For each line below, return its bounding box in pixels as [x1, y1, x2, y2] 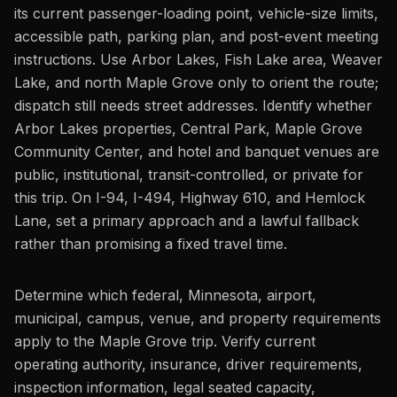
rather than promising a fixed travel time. [14, 235, 287, 253]
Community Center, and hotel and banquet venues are [14, 143, 379, 160]
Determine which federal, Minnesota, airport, [14, 286, 316, 304]
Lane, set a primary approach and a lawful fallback [14, 212, 359, 230]
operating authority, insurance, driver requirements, [14, 355, 362, 373]
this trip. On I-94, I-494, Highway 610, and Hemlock [14, 189, 365, 206]
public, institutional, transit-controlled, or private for [14, 166, 363, 183]
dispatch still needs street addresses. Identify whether [14, 97, 372, 114]
